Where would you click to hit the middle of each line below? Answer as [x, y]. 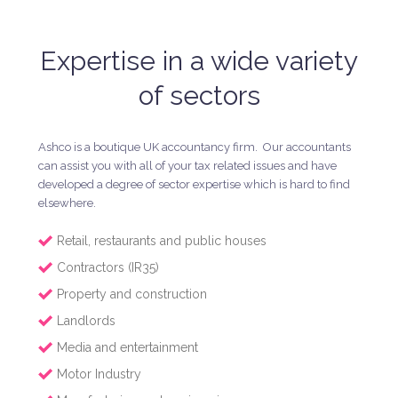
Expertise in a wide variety [199, 60]
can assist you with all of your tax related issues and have [187, 165]
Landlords [86, 320]
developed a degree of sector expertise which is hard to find [194, 184]
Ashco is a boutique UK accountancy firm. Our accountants [194, 147]
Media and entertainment [127, 347]
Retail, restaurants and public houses [161, 240]
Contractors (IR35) [107, 267]
